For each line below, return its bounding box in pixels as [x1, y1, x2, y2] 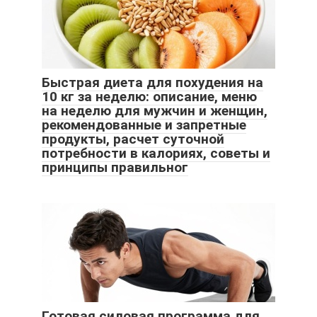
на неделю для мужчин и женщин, [42, 103, 267, 120]
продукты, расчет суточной [42, 131, 224, 148]
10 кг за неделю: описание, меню [42, 88, 257, 105]
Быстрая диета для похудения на [42, 74, 263, 91]
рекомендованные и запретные [42, 117, 246, 134]
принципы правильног [42, 159, 188, 176]
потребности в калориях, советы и [42, 145, 270, 162]
